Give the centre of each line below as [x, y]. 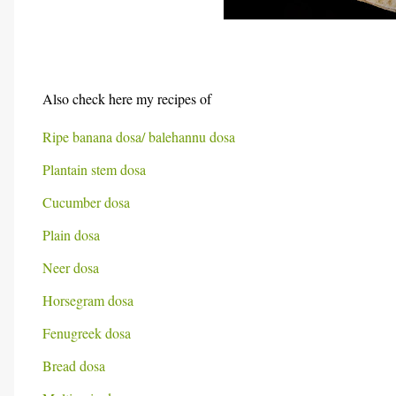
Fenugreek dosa [87, 333]
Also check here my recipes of [127, 99]
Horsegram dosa [88, 300]
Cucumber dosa [86, 202]
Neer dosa [71, 267]
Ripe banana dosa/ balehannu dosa [139, 137]
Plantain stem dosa [94, 169]
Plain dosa [71, 235]
